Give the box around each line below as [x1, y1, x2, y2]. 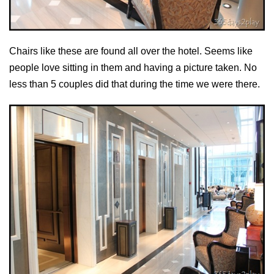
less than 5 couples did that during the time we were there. [9, 79, 260, 90]
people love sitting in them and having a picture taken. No [9, 62, 257, 73]
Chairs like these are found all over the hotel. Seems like [9, 46, 253, 57]
